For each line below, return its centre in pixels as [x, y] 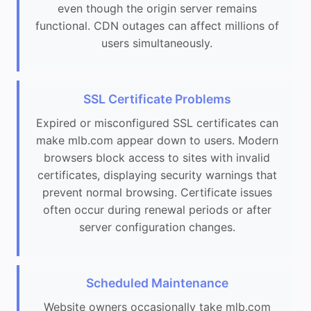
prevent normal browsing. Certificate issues [157, 193]
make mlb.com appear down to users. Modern [157, 141]
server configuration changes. [157, 227]
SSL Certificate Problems [157, 99]
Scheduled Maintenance [157, 283]
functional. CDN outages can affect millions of [157, 25]
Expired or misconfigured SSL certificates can [157, 123]
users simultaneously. [157, 43]
